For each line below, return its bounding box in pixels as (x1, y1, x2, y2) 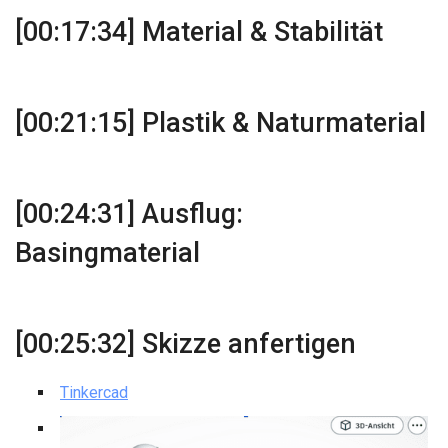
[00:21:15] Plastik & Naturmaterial (15, 107, 426, 139)
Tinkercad (60, 383, 128, 402)
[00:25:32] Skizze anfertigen (15, 328, 356, 360)
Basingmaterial (15, 237, 200, 269)
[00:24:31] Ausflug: (15, 198, 243, 230)
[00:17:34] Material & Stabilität (15, 16, 383, 48)
